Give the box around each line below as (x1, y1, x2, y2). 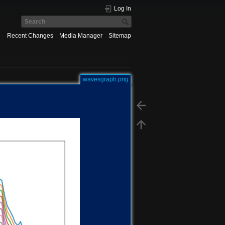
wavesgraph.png (82, 75, 129, 83)
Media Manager (59, 32, 102, 40)
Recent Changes (7, 32, 53, 40)
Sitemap (108, 32, 131, 40)
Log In (114, 5, 131, 12)
